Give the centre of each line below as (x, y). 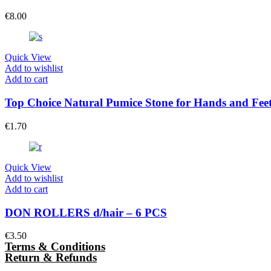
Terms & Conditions (55, 247)
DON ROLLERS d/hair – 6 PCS (86, 212)
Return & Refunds (51, 258)
